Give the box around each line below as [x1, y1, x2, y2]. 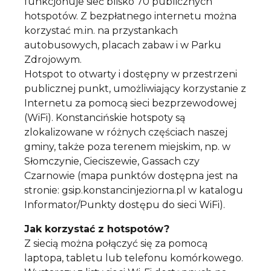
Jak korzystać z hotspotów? [24, 223, 169, 235]
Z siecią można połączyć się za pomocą [24, 237, 207, 249]
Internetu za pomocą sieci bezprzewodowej [24, 97, 237, 109]
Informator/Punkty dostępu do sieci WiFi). [24, 198, 225, 211]
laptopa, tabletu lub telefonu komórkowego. [24, 252, 243, 264]
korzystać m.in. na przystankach [24, 24, 178, 36]
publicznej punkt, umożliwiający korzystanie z [24, 82, 246, 94]
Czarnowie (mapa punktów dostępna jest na [24, 169, 238, 181]
